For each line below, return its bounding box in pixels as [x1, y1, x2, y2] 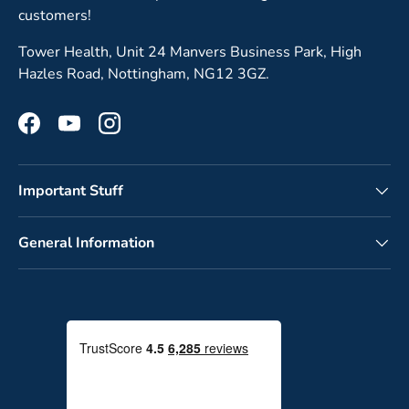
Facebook [27, 122, 90, 143]
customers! [18, 5, 91, 26]
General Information [18, 232, 154, 253]
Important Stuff [18, 180, 123, 201]
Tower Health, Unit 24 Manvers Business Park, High [18, 41, 362, 62]
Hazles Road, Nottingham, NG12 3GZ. [18, 63, 269, 84]
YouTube [68, 122, 126, 143]
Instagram [108, 122, 174, 143]
